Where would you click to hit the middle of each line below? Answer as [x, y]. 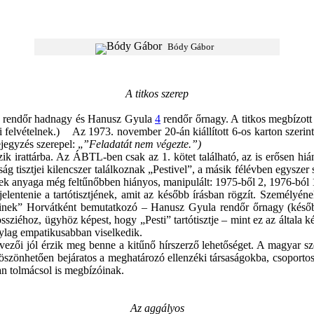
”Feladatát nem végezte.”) [142, 144]
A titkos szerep [157, 94]
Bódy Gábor [190, 47]
